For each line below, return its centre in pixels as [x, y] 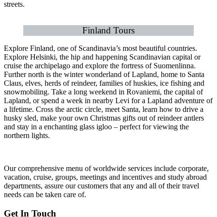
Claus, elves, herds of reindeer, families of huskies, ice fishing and [104, 83]
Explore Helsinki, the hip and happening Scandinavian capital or [102, 57]
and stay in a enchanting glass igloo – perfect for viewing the [96, 126]
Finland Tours [108, 30]
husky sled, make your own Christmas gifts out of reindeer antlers [104, 118]
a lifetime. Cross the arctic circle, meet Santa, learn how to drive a [104, 109]
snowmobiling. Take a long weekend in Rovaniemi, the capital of [103, 92]
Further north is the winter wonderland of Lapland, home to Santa [104, 74]
